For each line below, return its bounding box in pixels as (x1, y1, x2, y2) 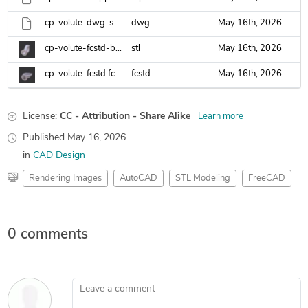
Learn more (197, 112, 243, 121)
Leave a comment (71, 279, 147, 289)
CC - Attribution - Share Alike (59, 111, 190, 122)
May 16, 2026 (67, 133, 126, 143)
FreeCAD (247, 174, 285, 183)
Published (22, 133, 67, 143)
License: (22, 111, 57, 122)
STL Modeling (175, 174, 230, 183)
